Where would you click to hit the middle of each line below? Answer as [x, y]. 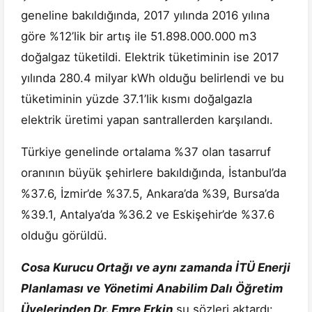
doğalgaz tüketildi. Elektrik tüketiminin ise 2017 [150, 57]
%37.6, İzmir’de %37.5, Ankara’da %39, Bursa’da [150, 194]
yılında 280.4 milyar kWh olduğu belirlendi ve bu [153, 78]
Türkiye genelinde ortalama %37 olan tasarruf [146, 152]
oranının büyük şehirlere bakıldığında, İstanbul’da [154, 173]
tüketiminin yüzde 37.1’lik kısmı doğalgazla [136, 99]
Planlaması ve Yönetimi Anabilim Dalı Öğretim [152, 289]
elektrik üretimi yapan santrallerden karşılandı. [149, 120]
